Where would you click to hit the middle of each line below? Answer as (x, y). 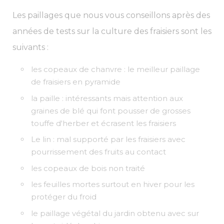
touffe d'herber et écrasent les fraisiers (104, 123)
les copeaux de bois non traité (88, 168)
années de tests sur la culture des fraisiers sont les (112, 31)
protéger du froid (64, 197)
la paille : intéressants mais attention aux (107, 98)
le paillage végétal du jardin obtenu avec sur (115, 213)
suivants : (30, 47)
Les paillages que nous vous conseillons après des (111, 15)
